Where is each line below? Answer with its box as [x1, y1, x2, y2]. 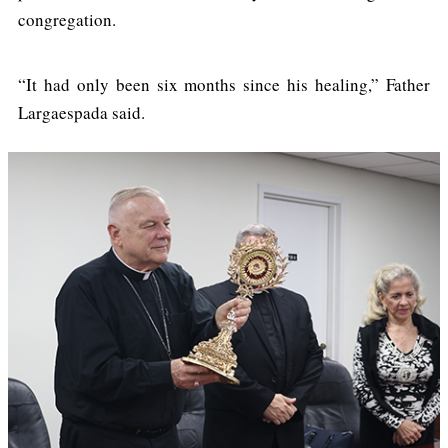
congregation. [18, 8, 116, 32]
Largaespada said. [18, 101, 145, 125]
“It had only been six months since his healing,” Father [18, 73, 430, 97]
